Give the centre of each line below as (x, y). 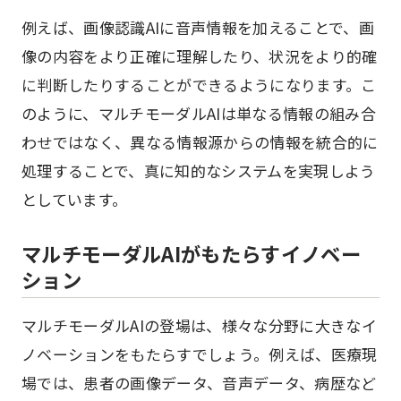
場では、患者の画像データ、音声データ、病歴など (199, 383)
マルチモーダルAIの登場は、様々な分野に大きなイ (200, 325)
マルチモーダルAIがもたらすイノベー (192, 253)
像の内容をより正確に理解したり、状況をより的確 (200, 56)
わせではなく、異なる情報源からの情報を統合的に (200, 142)
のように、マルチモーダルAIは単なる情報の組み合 (199, 113)
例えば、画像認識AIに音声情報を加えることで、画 (198, 27)
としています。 (75, 199)
